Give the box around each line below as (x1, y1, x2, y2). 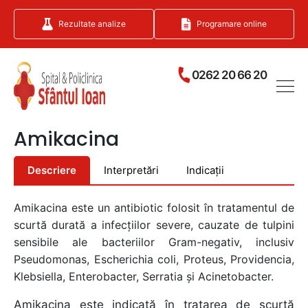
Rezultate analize (58, 19, 126, 29)
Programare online (197, 19, 267, 29)
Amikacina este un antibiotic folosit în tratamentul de (14, 201, 294, 214)
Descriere (27, 164, 76, 177)
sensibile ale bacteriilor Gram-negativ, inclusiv (14, 235, 294, 249)
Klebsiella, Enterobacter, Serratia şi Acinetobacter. (14, 269, 274, 283)
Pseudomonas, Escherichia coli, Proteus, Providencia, (14, 252, 294, 266)
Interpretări (104, 164, 159, 177)
